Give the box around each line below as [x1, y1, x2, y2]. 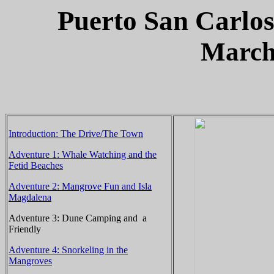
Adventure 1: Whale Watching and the [9, 149, 157, 160]
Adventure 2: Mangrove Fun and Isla [9, 181, 152, 191]
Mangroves [9, 256, 52, 266]
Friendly [9, 224, 41, 234]
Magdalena [9, 192, 51, 202]
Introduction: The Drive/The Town [9, 128, 143, 139]
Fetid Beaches [9, 160, 63, 171]
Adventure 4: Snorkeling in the [9, 245, 128, 255]
